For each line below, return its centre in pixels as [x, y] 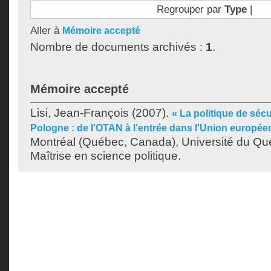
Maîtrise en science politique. [106, 156]
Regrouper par [190, 9]
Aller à [46, 30]
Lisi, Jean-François [80, 113]
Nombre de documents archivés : [118, 47]
